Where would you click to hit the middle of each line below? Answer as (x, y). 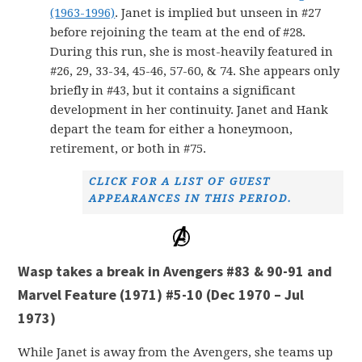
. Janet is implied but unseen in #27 (218, 13)
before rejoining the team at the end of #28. (178, 32)
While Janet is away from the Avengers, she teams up (176, 352)
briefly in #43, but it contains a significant (173, 90)
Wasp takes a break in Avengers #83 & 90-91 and (175, 271)
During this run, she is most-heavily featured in (192, 51)
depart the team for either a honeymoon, (172, 129)
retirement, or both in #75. (128, 148)
